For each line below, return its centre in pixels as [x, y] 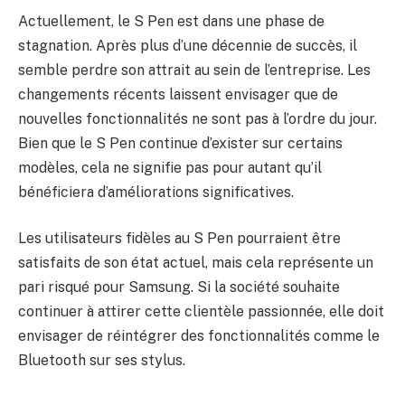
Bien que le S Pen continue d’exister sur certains [180, 143]
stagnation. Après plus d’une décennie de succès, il [188, 45]
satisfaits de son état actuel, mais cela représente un [196, 263]
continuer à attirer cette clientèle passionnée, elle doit [201, 312]
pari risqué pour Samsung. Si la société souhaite [179, 287]
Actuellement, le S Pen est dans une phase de [171, 21]
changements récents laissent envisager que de [178, 94]
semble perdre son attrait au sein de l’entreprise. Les [194, 70]
